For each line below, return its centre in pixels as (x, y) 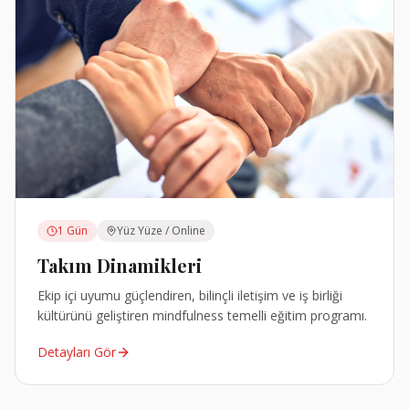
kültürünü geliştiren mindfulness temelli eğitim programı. (202, 316)
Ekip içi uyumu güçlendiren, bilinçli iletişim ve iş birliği (190, 296)
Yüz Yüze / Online (161, 231)
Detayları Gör (77, 352)
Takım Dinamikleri (120, 266)
